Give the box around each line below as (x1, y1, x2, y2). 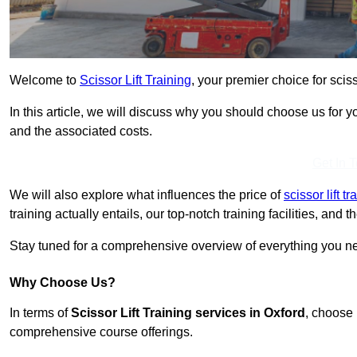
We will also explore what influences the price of (10, 188, 284, 202)
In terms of (10, 306, 71, 320)
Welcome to (10, 73, 80, 88)
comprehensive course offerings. (10, 325, 193, 339)
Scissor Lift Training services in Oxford (71, 306, 305, 320)
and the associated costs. (10, 124, 152, 139)
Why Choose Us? (10, 276, 116, 290)
